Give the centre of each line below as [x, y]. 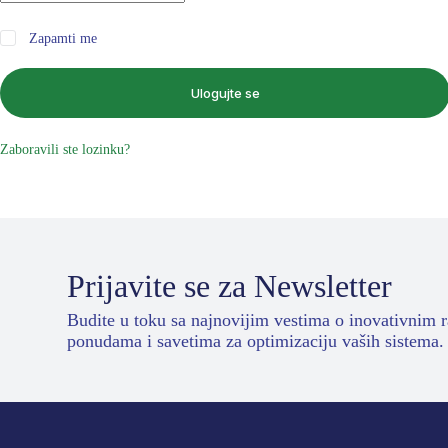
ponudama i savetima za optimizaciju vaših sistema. [256, 341]
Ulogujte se [225, 93]
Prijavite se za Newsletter [230, 286]
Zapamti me [63, 38]
